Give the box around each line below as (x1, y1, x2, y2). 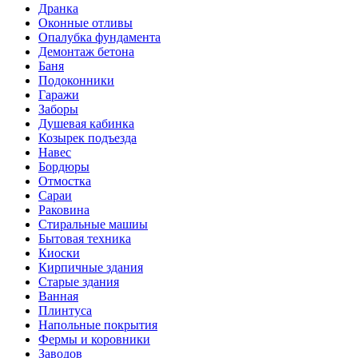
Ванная (38, 289, 78, 303)
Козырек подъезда (38, 131, 137, 145)
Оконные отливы (38, 16, 133, 30)
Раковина (38, 203, 89, 217)
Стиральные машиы (38, 217, 148, 231)
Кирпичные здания (38, 261, 143, 274)
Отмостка (38, 174, 91, 188)
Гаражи (38, 88, 79, 101)
